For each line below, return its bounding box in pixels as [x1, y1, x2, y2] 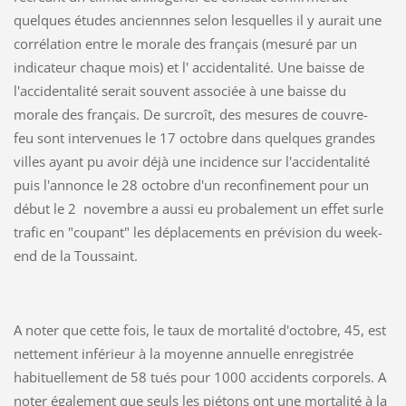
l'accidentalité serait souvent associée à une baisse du [13, 81, 346, 100]
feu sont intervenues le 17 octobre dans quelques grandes [13, 128, 375, 147]
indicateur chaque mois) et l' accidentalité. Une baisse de [13, 57, 364, 76]
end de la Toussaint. [13, 246, 138, 265]
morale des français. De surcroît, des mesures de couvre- [13, 104, 368, 123]
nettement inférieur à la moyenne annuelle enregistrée [13, 343, 353, 362]
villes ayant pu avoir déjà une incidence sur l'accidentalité [13, 151, 370, 170]
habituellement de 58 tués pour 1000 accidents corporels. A [13, 367, 386, 386]
